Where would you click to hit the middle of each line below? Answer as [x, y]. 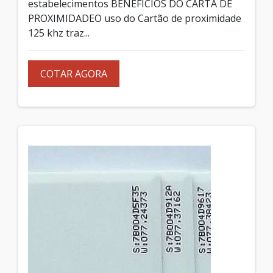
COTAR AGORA [74, 73]
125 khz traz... [59, 33]
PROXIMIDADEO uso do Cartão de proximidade [135, 18]
